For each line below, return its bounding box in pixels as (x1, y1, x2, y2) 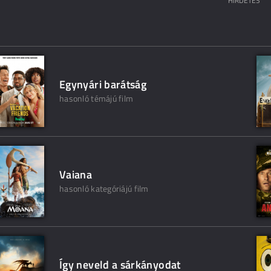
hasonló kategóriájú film (59, 182, 149, 195)
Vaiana (59, 166, 93, 183)
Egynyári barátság (59, 76, 147, 93)
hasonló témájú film (59, 92, 134, 105)
